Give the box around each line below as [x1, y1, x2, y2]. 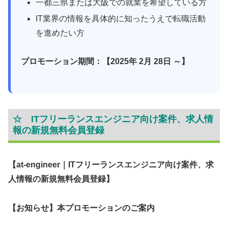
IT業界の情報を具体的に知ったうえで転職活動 [36, 14, 206, 23]
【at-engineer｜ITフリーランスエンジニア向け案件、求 [8, 160, 214, 169]
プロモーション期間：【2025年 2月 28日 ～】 [21, 57, 189, 66]
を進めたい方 [36, 28, 85, 37]
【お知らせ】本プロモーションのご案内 [8, 204, 155, 213]
